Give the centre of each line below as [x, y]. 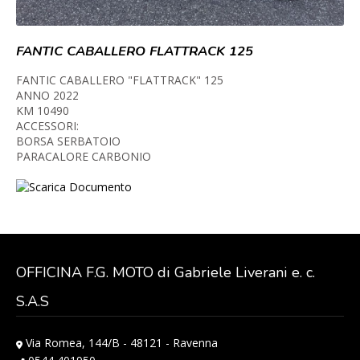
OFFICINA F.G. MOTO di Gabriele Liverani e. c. [166, 273]
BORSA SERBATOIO [68, 141]
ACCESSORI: [47, 126]
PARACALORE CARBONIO [84, 157]
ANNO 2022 [47, 96]
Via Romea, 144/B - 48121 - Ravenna [120, 343]
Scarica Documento [80, 187]
